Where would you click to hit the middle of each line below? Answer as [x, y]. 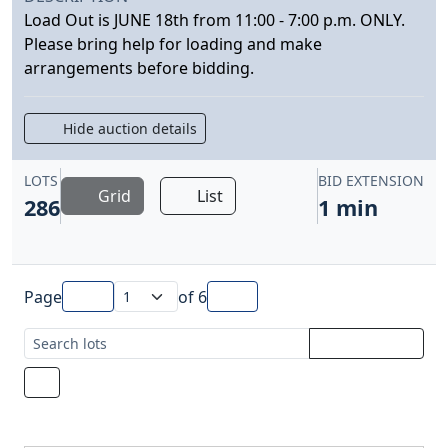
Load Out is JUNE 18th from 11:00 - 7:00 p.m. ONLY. [216, 20]
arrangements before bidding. [143, 68]
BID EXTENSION [371, 181]
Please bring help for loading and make [173, 44]
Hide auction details [123, 129]
